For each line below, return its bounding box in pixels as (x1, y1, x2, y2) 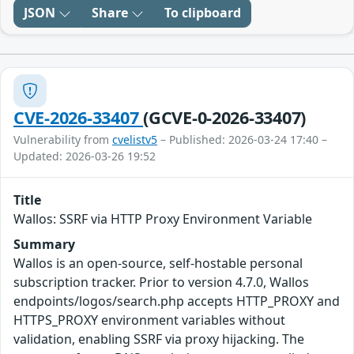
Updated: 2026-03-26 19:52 (13, 149, 156, 164)
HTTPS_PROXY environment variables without (13, 311, 285, 329)
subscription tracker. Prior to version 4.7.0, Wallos (13, 273, 309, 291)
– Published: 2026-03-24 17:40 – (157, 132, 327, 147)
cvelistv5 (112, 132, 157, 147)
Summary (13, 235, 75, 253)
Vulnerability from (13, 132, 112, 147)
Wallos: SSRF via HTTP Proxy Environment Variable (13, 210, 312, 228)
